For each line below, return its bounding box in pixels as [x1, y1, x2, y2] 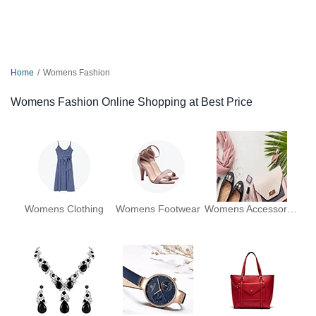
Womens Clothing [25, 203, 104, 214]
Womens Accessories [287, 203, 298, 214]
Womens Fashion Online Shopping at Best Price [11, 96, 253, 108]
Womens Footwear [115, 203, 200, 214]
